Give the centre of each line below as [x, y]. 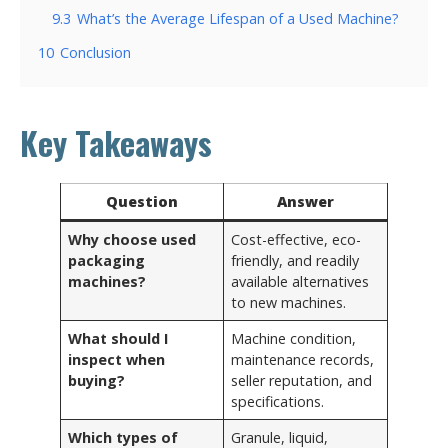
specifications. [278, 401]
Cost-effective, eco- [296, 239]
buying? [97, 380]
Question [142, 201]
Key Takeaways [116, 142]
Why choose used [132, 239]
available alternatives [300, 281]
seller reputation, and [302, 380]
